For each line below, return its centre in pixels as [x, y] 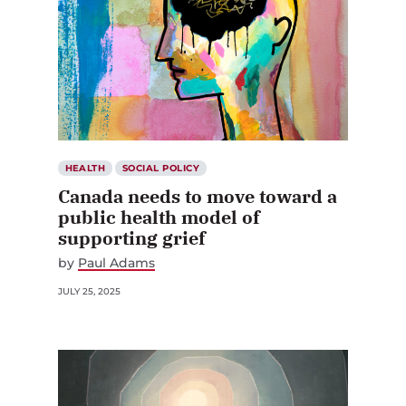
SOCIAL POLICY [161, 168]
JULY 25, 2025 [89, 291]
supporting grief [132, 237]
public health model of [159, 217]
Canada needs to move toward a [198, 196]
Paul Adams [116, 262]
